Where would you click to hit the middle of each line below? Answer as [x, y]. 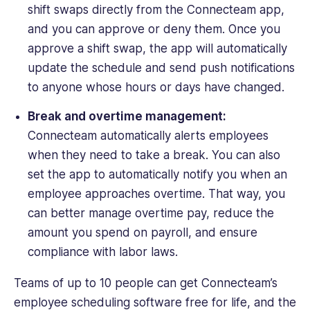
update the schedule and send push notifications [161, 68]
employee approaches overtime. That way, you [156, 193]
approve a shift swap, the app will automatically [157, 49]
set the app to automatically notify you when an [157, 174]
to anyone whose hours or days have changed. [156, 88]
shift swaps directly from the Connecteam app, [156, 10]
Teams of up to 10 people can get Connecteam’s [146, 283]
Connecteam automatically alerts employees [148, 135]
